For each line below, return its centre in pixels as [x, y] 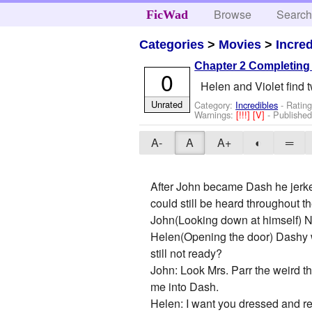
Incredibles [257, 104]
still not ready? [187, 253]
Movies [240, 44]
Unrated [167, 104]
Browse [233, 14]
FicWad [167, 15]
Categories [172, 44]
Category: [215, 104]
